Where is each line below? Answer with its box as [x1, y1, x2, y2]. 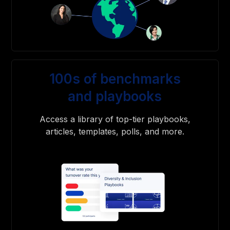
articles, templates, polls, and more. [45, 126, 184, 137]
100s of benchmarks [49, 70, 181, 87]
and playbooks [68, 88, 162, 104]
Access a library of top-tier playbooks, [39, 113, 190, 124]
